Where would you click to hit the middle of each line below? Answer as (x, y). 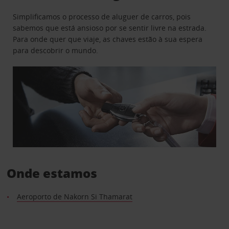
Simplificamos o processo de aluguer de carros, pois (102, 16)
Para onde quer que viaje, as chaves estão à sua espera (108, 39)
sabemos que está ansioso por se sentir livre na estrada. (110, 28)
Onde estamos (52, 173)
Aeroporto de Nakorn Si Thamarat (74, 197)
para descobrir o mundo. (56, 50)
